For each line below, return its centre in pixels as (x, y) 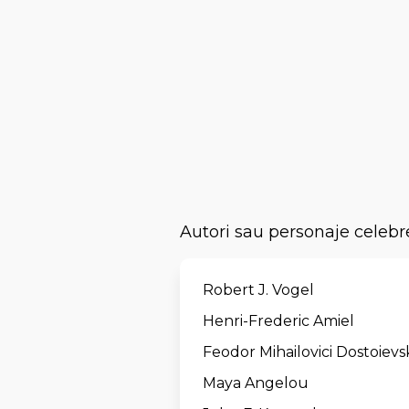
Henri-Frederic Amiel (278, 321)
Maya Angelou (256, 383)
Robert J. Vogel (258, 290)
